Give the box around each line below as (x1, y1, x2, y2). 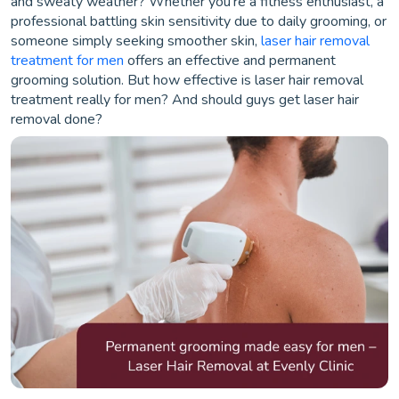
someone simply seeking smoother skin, (11, 31, 261, 51)
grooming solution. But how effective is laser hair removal (11, 70, 363, 90)
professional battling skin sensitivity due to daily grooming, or (11, 12, 387, 31)
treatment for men (11, 51, 127, 70)
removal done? (11, 110, 102, 129)
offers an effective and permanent (127, 51, 336, 70)
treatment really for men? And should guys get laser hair (11, 90, 359, 110)
